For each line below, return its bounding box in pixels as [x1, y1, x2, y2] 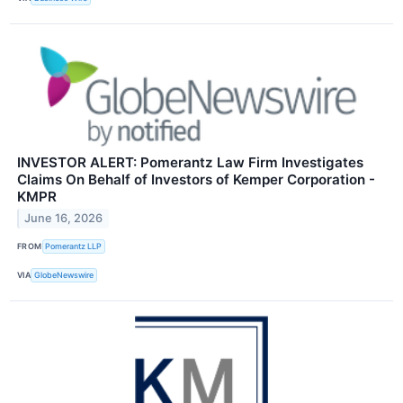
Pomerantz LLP [45, 241, 103, 252]
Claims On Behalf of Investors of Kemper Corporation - [17, 170, 375, 188]
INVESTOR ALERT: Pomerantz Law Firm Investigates [17, 153, 363, 171]
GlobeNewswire [34, 270, 94, 281]
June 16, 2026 [24, 211, 103, 226]
